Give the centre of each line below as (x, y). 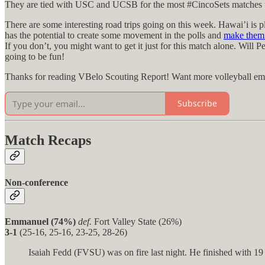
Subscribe (197, 104)
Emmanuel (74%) (41, 221)
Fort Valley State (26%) (137, 221)
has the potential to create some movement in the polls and (114, 35)
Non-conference (36, 182)
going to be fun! (35, 56)
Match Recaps (48, 140)
